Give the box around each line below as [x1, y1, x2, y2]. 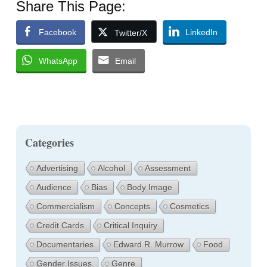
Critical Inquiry [103, 221, 157, 231]
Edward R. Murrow [113, 240, 184, 250]
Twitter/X [114, 28, 147, 38]
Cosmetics [169, 201, 209, 212]
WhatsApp [38, 56, 77, 66]
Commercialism [36, 201, 95, 212]
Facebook [38, 27, 76, 38]
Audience [36, 182, 72, 193]
